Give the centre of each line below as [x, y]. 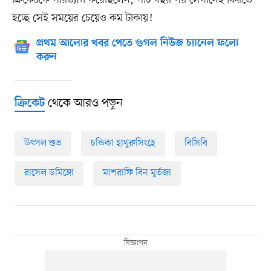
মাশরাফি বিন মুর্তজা [137, 173]
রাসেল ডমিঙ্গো [49, 173]
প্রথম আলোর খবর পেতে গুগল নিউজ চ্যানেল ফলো [137, 44]
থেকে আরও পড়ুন [83, 104]
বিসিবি [196, 144]
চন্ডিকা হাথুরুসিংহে [123, 144]
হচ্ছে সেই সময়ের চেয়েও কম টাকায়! [82, 18]
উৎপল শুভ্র [43, 144]
